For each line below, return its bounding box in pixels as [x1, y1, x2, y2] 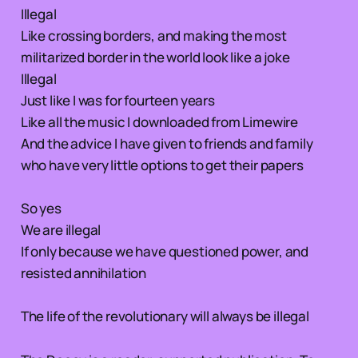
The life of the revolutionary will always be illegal [20, 306, 309, 325]
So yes [20, 198, 62, 217]
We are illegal [20, 220, 101, 239]
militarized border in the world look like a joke [20, 47, 290, 66]
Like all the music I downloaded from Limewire [20, 112, 299, 131]
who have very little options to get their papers [20, 155, 304, 174]
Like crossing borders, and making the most [20, 26, 287, 45]
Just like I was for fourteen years [20, 90, 215, 109]
